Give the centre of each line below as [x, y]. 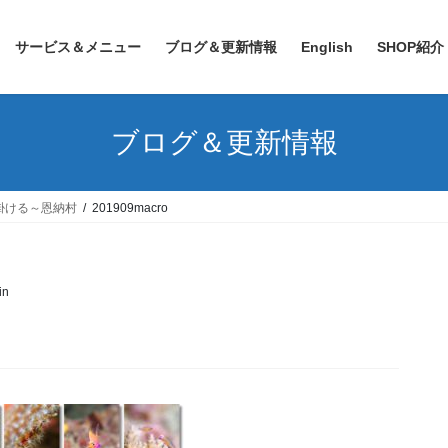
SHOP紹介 [410, 47]
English [327, 47]
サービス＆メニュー [78, 47]
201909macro [130, 208]
